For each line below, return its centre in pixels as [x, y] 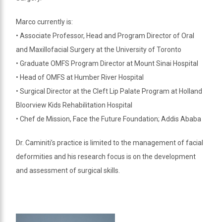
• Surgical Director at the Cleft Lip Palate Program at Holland [109, 91]
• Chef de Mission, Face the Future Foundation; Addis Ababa [109, 119]
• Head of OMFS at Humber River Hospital [80, 77]
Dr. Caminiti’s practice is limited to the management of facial [110, 142]
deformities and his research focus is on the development [106, 156]
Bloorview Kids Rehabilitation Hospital [74, 105]
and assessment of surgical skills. [68, 170]
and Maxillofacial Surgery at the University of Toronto [99, 49]
